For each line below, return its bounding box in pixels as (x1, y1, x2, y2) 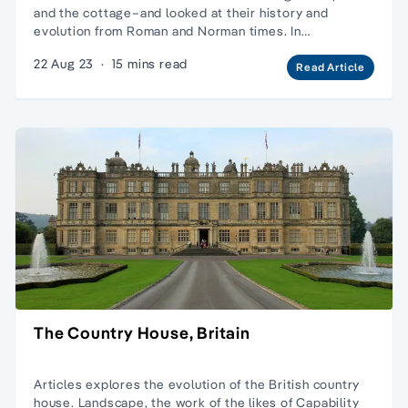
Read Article (296, 59, 365, 74)
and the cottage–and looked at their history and (34, 4, 329, 21)
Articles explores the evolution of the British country (34, 375, 361, 393)
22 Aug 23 (34, 55, 95, 72)
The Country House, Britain (34, 321, 250, 343)
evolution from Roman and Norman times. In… (34, 22, 311, 39)
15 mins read (111, 55, 189, 72)
